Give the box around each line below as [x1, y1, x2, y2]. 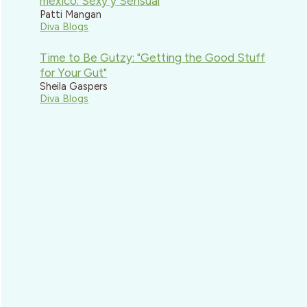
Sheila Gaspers [40, 80, 108, 93]
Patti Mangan [40, 8, 102, 21]
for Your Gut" [40, 66, 108, 80]
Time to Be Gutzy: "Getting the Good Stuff [40, 51, 266, 65]
